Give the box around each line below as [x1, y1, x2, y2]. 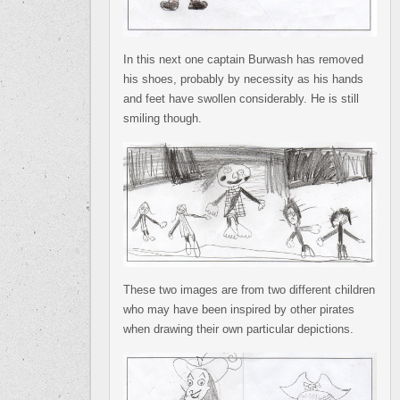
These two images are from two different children [123, 282, 375, 296]
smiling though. [123, 112, 202, 126]
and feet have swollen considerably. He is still [123, 92, 359, 106]
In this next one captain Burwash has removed [123, 53, 363, 67]
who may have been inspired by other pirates [123, 302, 354, 316]
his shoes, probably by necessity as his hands [123, 72, 363, 87]
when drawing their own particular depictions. [123, 321, 354, 336]
